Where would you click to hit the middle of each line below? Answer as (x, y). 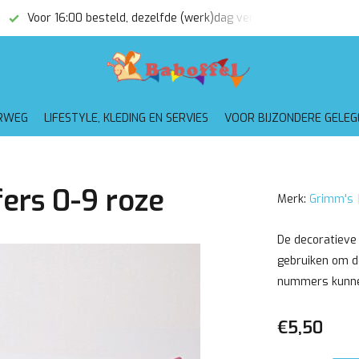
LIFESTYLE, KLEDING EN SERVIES (126, 118)
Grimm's (331, 199)
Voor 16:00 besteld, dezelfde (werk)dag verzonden (158, 18)
